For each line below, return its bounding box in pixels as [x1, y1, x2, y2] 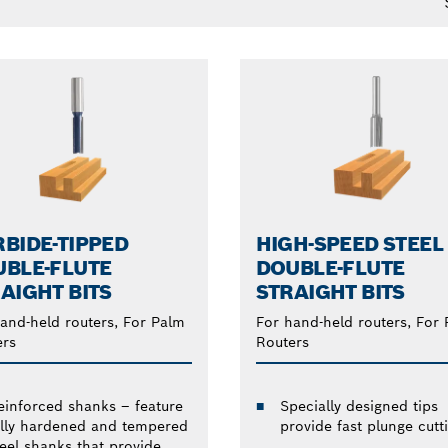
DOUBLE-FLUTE [255, 254, 405, 281]
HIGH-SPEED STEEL [255, 230, 444, 257]
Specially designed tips [279, 396, 438, 415]
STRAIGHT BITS [255, 278, 405, 305]
